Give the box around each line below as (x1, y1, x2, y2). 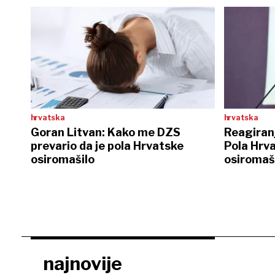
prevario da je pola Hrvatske (30, 139, 184, 153)
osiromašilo (30, 153, 95, 166)
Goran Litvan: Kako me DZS (30, 126, 180, 139)
